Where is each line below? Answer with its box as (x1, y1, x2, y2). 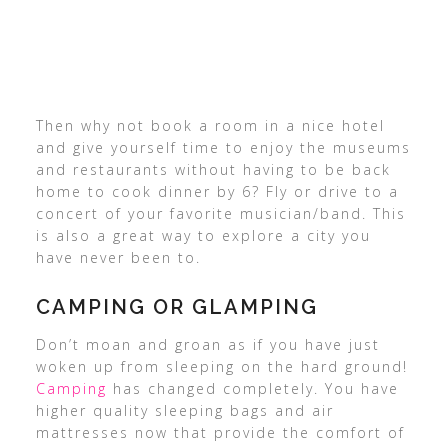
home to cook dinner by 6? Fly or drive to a (35, 182, 399, 202)
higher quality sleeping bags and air (35, 401, 334, 421)
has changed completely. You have (106, 379, 399, 399)
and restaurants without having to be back (35, 160, 391, 180)
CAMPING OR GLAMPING (35, 295, 318, 320)
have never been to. (35, 248, 201, 268)
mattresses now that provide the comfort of (35, 423, 405, 443)
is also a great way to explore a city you (35, 226, 371, 246)
